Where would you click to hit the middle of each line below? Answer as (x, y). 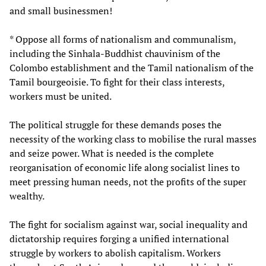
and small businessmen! (61, 10)
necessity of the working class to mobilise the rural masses (133, 139)
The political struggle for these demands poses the (115, 124)
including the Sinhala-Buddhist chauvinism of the (115, 53)
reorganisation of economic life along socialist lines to (125, 167)
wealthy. (27, 196)
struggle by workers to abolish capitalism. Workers (115, 253)
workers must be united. (61, 96)
